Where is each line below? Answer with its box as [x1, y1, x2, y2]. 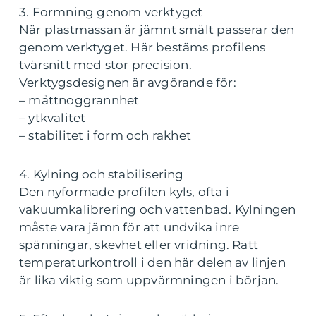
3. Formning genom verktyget [19, 5, 203, 20]
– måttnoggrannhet [19, 93, 140, 108]
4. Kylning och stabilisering [19, 167, 184, 182]
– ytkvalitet [19, 111, 86, 126]
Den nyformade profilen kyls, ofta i [19, 185, 229, 200]
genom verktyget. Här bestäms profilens [19, 40, 266, 55]
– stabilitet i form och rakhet [19, 128, 191, 143]
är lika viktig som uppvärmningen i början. [19, 273, 279, 288]
